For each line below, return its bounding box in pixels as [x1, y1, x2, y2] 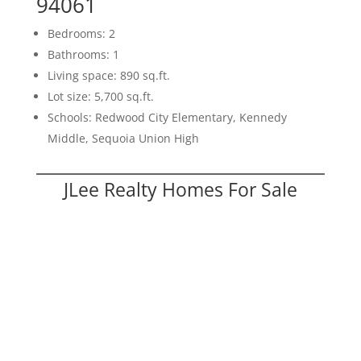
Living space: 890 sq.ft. [47, 67, 170, 83]
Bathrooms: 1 [47, 46, 119, 62]
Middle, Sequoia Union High [47, 130, 199, 146]
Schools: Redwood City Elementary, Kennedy [47, 109, 287, 125]
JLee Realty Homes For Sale [63, 176, 297, 202]
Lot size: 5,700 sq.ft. [47, 88, 154, 104]
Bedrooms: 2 [47, 25, 115, 41]
